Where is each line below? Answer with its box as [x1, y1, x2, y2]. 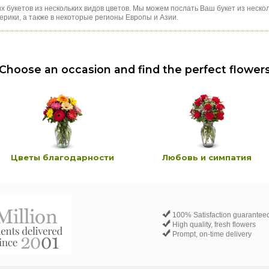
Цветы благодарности [11, 153, 114, 163]
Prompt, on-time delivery [171, 230, 252, 239]
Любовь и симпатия [162, 153, 252, 163]
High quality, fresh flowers [171, 220, 256, 229]
